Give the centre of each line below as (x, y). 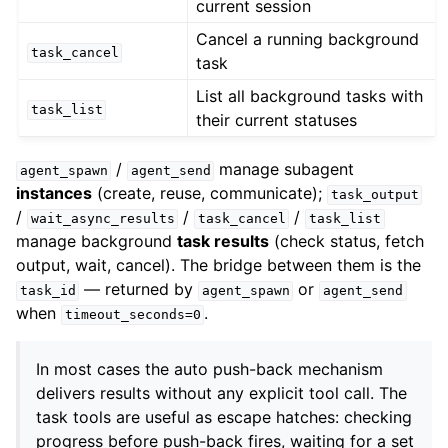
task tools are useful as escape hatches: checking (224, 417)
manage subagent (284, 169)
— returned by (139, 289)
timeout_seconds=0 (132, 315)
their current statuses (277, 120)
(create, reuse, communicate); (209, 193)
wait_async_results (102, 219)
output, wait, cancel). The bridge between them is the (218, 265)
